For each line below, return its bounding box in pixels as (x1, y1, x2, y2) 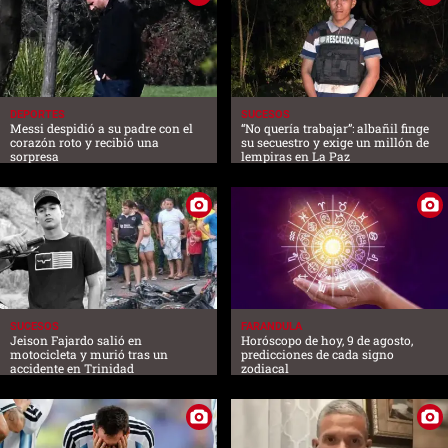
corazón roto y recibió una (10, 134, 159, 151)
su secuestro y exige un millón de (241, 134, 429, 151)
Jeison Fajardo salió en (10, 332, 142, 349)
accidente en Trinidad (10, 360, 134, 377)
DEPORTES (10, 108, 65, 122)
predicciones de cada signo (241, 346, 394, 363)
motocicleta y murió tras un (10, 346, 168, 363)
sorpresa (10, 148, 59, 165)
